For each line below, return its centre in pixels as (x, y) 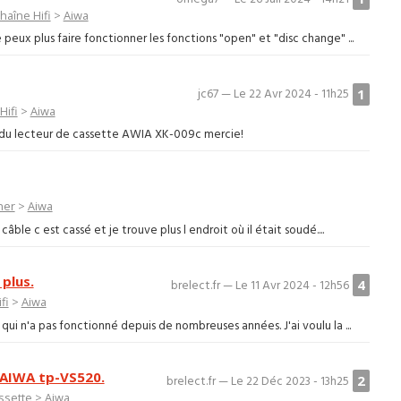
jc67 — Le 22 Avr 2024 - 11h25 (274, 95)
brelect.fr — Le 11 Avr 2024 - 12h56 (260, 286)
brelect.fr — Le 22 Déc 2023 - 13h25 (258, 381)
